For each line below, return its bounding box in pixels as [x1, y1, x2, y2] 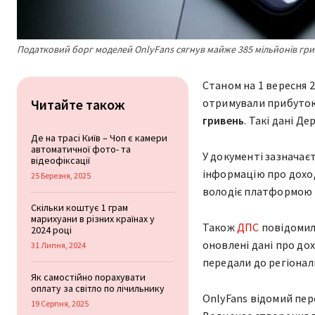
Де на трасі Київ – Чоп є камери [31, 131, 167, 144]
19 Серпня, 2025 [31, 297, 89, 309]
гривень [202, 112, 245, 127]
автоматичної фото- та [31, 142, 131, 155]
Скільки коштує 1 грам [31, 200, 128, 214]
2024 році [31, 223, 72, 236]
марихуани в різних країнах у [31, 212, 155, 225]
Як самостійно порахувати [31, 270, 146, 283]
